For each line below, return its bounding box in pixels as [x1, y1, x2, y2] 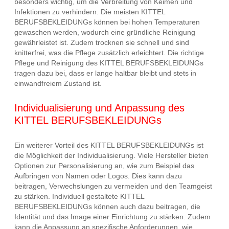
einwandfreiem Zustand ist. [14, 79, 102, 87]
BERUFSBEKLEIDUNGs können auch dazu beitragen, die [14, 202, 200, 211]
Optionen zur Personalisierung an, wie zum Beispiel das [14, 162, 194, 170]
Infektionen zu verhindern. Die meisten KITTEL [14, 7, 165, 16]
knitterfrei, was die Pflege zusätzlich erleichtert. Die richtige [14, 48, 204, 57]
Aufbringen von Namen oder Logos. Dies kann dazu [14, 172, 182, 180]
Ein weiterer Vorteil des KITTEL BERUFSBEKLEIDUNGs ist [14, 141, 203, 150]
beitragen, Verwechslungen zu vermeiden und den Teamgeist [14, 182, 212, 191]
